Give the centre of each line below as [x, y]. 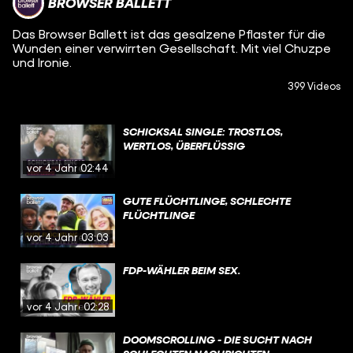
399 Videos [314, 86]
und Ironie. [42, 62]
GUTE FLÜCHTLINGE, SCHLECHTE [207, 201]
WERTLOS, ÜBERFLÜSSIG [184, 145]
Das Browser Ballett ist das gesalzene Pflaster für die [169, 33]
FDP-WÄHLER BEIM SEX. [182, 270]
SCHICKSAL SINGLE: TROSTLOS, [203, 131]
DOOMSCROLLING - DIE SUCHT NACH [217, 339]
